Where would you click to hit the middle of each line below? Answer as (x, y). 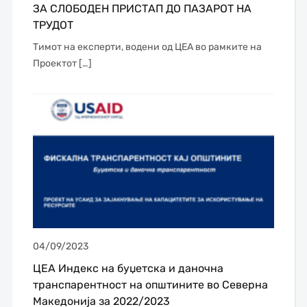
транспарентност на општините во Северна (150, 285)
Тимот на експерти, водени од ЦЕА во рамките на (147, 47)
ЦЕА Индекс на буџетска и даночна (128, 269)
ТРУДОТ (53, 25)
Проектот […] (62, 64)
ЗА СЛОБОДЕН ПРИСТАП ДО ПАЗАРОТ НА (142, 9)
